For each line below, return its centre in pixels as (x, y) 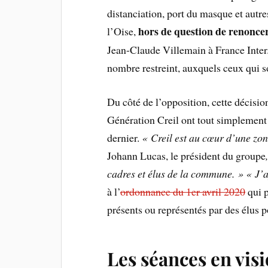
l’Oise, (123, 31)
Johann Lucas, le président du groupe (187, 155)
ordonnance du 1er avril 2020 (183, 191)
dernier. (125, 137)
